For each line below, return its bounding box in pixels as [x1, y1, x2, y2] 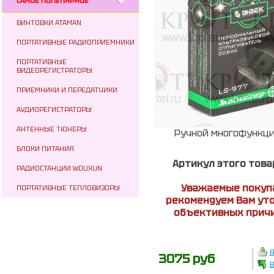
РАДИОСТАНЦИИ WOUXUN [16, 164, 102, 172]
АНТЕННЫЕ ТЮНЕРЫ [16, 125, 87, 133]
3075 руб [158, 251, 215, 267]
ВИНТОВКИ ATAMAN [16, 18, 81, 27]
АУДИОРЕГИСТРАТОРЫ [16, 105, 92, 114]
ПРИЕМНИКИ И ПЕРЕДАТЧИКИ [16, 86, 117, 94]
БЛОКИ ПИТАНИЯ [16, 144, 74, 153]
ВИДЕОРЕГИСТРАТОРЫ [16, 66, 92, 75]
